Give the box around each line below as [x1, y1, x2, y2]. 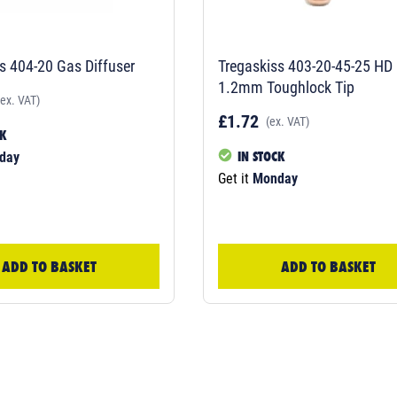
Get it [218, 169, 253, 187]
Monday [253, 169, 298, 187]
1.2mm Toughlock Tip [218, 77, 354, 97]
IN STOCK [237, 146, 285, 166]
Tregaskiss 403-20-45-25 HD [218, 56, 393, 75]
